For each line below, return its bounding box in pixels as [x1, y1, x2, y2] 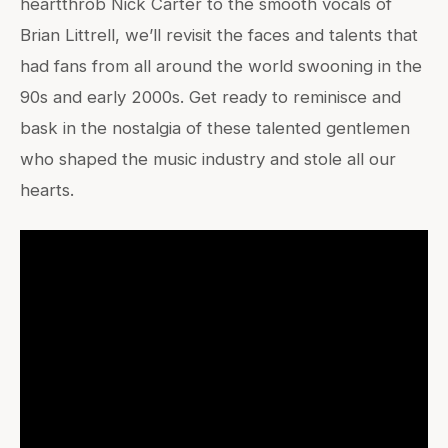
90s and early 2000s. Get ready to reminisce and [20, 87, 401, 108]
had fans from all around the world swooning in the [20, 56, 422, 77]
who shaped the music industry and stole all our [20, 149, 396, 170]
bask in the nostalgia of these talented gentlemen [20, 118, 410, 139]
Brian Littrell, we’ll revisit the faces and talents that [20, 25, 418, 46]
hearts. [20, 180, 74, 201]
